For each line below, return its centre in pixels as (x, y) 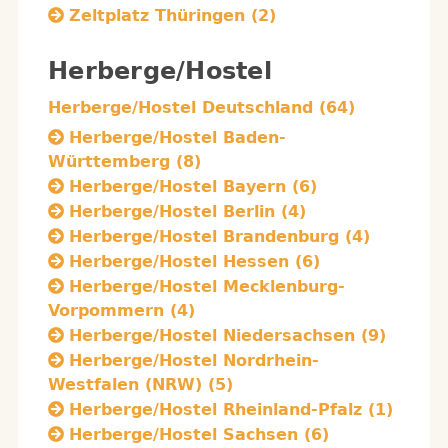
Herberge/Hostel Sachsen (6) (199, 434)
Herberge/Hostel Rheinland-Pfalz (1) (231, 409)
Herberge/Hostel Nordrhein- (194, 360)
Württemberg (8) (124, 161)
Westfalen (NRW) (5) (140, 384)
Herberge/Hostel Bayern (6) (193, 186)
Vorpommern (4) (121, 310)
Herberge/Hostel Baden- (177, 137)
